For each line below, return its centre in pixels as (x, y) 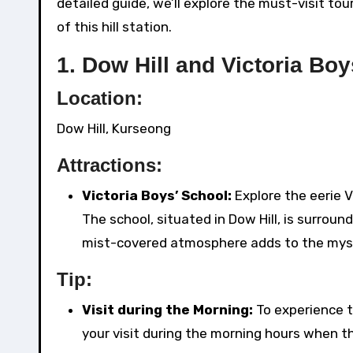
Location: (100, 98)
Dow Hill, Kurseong (114, 129)
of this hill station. (114, 27)
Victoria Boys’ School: (157, 196)
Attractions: (110, 165)
